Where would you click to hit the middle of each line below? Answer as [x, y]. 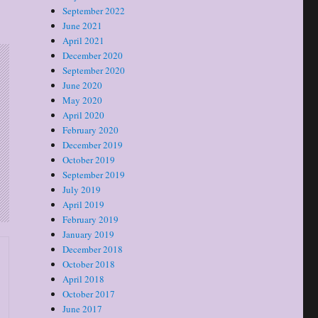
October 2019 [89, 160]
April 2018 [84, 279]
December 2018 [93, 250]
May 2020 [83, 100]
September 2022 [94, 11]
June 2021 [83, 26]
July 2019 [82, 190]
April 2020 [84, 115]
